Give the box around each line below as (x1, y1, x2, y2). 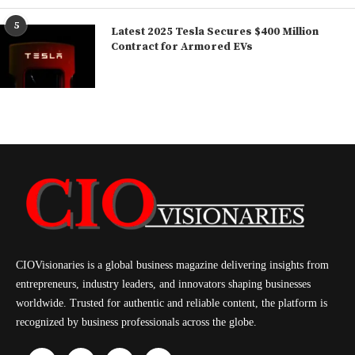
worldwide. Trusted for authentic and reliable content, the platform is (16, 296, 327, 309)
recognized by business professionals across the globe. (16, 315, 257, 328)
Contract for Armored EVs (111, 40, 253, 55)
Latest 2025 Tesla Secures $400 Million (111, 25, 319, 40)
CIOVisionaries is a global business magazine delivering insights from (16, 258, 329, 271)
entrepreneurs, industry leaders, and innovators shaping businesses (16, 277, 311, 290)
